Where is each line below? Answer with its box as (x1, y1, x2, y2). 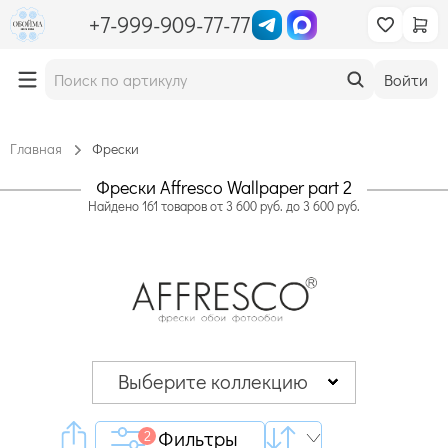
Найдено (88, 197, 139, 214)
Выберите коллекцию (118, 367, 308, 394)
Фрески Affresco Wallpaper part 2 (96, 175, 352, 199)
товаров (161, 197, 207, 214)
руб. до (260, 197, 300, 214)
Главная (10, 139, 62, 158)
